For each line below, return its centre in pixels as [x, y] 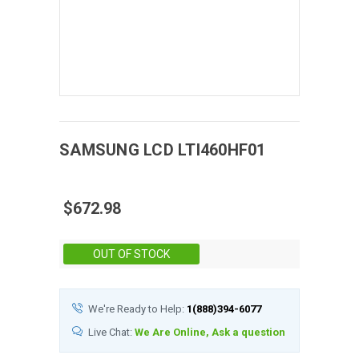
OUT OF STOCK [131, 254]
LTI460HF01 [222, 149]
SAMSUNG [101, 149]
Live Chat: [111, 332]
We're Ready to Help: [137, 309]
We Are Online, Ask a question [210, 332]
